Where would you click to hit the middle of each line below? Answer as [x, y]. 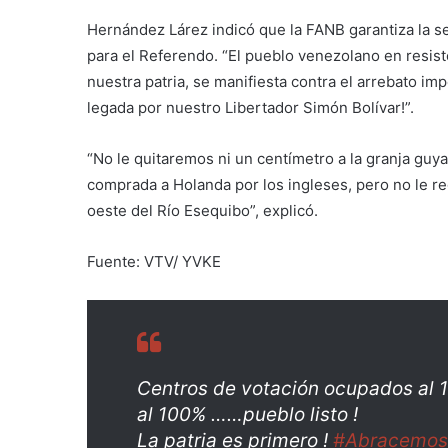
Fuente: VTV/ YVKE [154, 262]
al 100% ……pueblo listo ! [247, 415]
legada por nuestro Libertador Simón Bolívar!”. [250, 108]
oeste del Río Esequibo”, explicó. [202, 211]
